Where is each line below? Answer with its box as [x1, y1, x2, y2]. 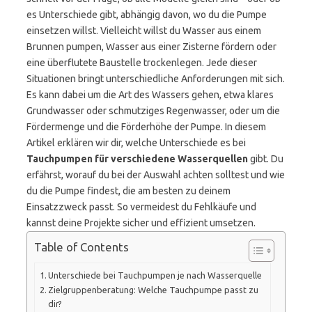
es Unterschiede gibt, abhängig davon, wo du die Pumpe [26, 9, 267, 20]
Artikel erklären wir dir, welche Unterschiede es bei [26, 137, 246, 148]
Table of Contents [34, 240, 129, 254]
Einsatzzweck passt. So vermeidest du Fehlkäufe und [26, 201, 256, 212]
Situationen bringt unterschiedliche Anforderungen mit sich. [26, 73, 285, 84]
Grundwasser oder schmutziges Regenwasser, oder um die [26, 105, 280, 116]
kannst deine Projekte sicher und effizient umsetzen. [26, 217, 256, 228]
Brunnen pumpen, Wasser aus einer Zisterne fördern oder [26, 41, 276, 52]
